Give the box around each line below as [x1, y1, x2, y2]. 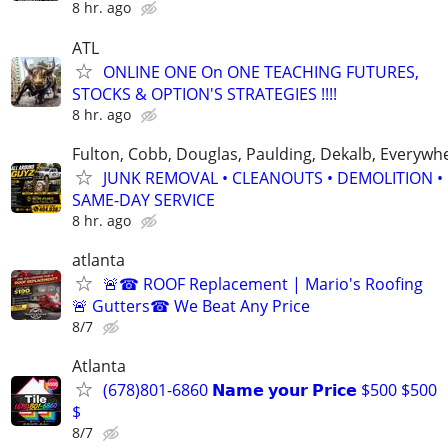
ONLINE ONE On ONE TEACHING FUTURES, [103, 60, 419, 83]
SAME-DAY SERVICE [72, 188, 215, 211]
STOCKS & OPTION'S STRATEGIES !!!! [72, 82, 337, 105]
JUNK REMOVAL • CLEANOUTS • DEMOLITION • [103, 166, 443, 189]
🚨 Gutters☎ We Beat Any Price [72, 295, 310, 317]
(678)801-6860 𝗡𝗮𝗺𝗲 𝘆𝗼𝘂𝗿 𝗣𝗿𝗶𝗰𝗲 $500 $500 [103, 379, 437, 402]
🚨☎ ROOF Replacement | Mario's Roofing [103, 273, 423, 295]
